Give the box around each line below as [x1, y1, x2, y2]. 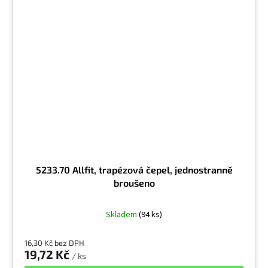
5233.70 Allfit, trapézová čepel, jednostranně [35, 164, 233, 176]
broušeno [113, 177, 155, 189]
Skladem [106, 209, 139, 221]
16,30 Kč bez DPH [25, 238, 84, 248]
